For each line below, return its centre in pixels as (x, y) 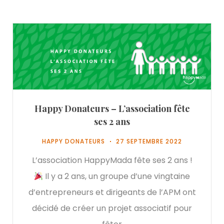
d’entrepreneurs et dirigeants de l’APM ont (112, 192)
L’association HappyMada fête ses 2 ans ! (112, 160)
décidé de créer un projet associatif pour (112, 208)
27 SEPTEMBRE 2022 (149, 141)
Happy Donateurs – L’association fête (112, 109)
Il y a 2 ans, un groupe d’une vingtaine (117, 176)
